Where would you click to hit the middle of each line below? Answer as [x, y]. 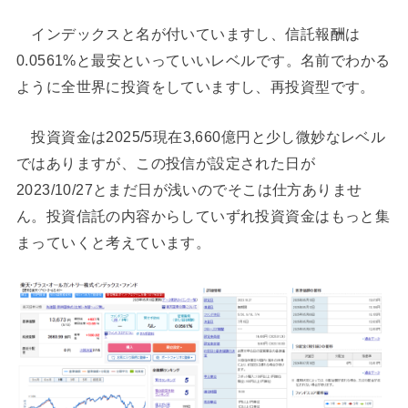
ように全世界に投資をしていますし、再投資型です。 [195, 86]
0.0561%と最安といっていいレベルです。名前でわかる [203, 60]
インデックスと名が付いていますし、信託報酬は [188, 33]
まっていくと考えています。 [113, 243]
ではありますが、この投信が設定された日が [166, 163]
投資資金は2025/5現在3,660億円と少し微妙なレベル [201, 137]
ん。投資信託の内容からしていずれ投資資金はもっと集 [203, 216]
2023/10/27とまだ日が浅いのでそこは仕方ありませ [189, 190]
